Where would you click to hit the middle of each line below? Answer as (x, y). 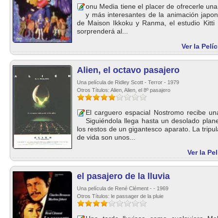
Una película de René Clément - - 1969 (123, 188)
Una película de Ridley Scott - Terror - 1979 (128, 82)
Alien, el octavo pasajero (128, 70)
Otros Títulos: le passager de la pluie (120, 196)
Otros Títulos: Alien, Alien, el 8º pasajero (124, 90)
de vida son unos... (106, 137)
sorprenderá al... (102, 31)
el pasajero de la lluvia (123, 176)
